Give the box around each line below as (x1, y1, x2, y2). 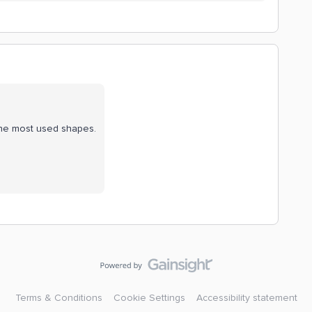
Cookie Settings (113, 292, 185, 304)
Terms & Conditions (15, 292, 102, 304)
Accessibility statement (196, 292, 297, 304)
